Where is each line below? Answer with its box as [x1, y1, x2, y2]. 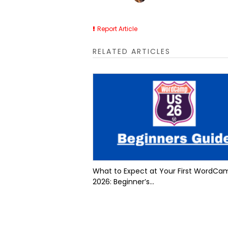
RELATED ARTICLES [93, 46, 170, 56]
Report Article [97, 24, 137, 33]
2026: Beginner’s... [93, 176, 154, 187]
